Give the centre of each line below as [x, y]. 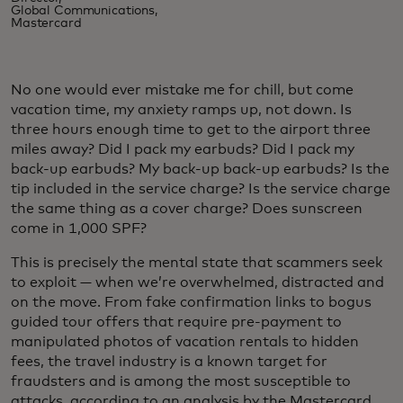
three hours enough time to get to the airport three [191, 130]
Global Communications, [84, 11]
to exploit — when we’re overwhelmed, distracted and [197, 283]
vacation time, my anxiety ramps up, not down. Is [181, 110]
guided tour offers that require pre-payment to [176, 322]
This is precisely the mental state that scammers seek [197, 263]
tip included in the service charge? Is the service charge [201, 189]
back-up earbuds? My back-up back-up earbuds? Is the [200, 170]
